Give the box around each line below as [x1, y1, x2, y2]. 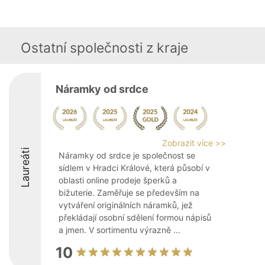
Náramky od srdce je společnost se [59, 150, 195, 160]
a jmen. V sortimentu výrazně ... [59, 225, 180, 235]
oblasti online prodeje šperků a [59, 175, 177, 185]
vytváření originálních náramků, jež [59, 200, 193, 210]
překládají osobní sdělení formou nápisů [59, 212, 211, 222]
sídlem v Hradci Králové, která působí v [59, 163, 210, 173]
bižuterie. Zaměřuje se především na [59, 188, 199, 198]
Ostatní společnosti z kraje [21, 40, 188, 56]
